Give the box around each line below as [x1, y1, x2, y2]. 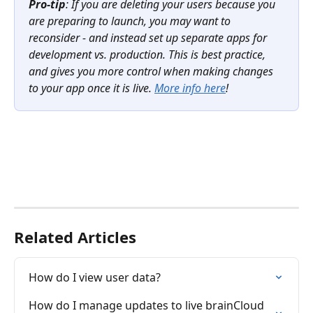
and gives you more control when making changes [29, 63, 276, 79]
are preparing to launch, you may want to [29, 13, 233, 29]
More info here [154, 80, 226, 96]
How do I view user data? [29, 269, 161, 285]
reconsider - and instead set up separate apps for [29, 29, 270, 45]
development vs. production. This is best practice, [29, 46, 268, 62]
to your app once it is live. [29, 80, 154, 96]
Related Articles [14, 226, 136, 247]
